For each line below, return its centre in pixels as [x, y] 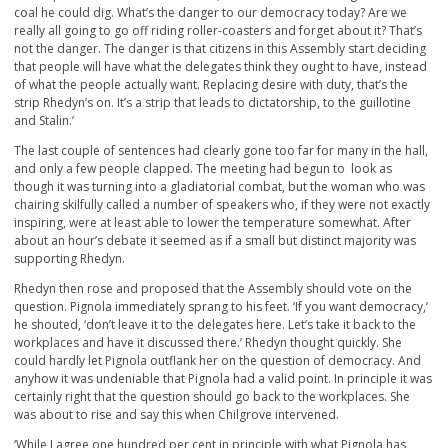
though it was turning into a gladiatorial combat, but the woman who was [219, 187]
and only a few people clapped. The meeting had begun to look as [203, 169]
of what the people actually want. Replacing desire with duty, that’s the [211, 85]
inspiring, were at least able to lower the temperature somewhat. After [212, 223]
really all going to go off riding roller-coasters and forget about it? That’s [218, 31]
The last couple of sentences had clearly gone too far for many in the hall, [221, 151]
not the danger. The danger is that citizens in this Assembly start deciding [220, 49]
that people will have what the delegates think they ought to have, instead [220, 67]
